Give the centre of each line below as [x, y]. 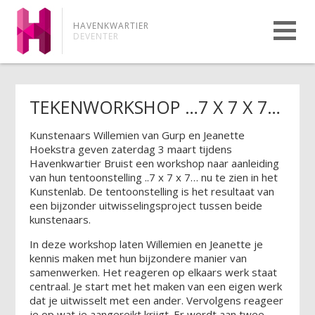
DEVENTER [96, 36]
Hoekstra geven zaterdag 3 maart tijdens [131, 149]
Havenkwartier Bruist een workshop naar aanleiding [155, 163]
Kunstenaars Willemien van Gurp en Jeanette [137, 135]
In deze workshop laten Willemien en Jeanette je [147, 244]
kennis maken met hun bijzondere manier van [139, 258]
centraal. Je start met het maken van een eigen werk [156, 286]
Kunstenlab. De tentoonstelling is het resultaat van [152, 191]
